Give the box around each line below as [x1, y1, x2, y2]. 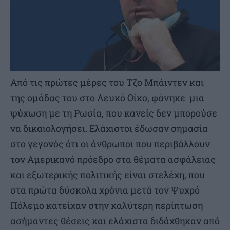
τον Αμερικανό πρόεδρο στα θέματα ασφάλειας [10, 153, 216, 166]
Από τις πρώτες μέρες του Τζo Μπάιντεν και [10, 76, 204, 89]
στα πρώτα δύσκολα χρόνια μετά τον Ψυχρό [10, 184, 200, 197]
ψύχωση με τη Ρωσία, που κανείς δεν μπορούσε [10, 107, 217, 120]
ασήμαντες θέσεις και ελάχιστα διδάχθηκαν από [10, 215, 220, 227]
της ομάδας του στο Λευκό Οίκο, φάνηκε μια [10, 91, 204, 104]
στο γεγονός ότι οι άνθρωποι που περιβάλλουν [10, 138, 210, 150]
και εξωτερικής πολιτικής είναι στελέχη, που [10, 168, 205, 181]
